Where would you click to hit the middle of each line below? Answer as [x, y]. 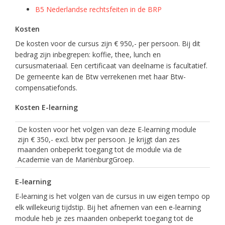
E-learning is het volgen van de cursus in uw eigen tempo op [113, 196]
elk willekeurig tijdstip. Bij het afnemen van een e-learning [108, 207]
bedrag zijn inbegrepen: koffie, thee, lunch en [88, 54]
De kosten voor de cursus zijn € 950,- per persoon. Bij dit [108, 43]
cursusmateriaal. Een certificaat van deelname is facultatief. [111, 66]
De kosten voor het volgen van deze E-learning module [107, 129]
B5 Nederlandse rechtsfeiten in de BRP [98, 9]
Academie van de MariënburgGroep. [76, 159]
